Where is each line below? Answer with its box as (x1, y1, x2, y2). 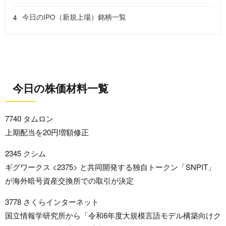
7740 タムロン (5, 113, 53, 124)
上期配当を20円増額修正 (5, 127, 89, 138)
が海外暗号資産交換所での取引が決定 (5, 175, 134, 186)
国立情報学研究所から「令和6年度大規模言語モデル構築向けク (5, 210, 221, 221)
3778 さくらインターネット (5, 196, 99, 207)
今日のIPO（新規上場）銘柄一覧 (22, 12, 126, 22)
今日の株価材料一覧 (13, 80, 108, 96)
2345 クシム (5, 148, 46, 159)
